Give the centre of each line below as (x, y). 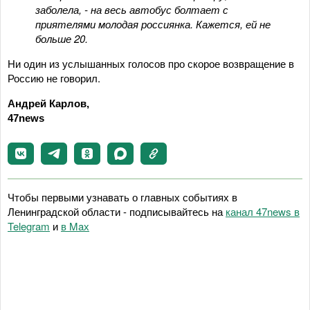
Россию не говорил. (54, 77)
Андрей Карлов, (48, 103)
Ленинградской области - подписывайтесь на (117, 211)
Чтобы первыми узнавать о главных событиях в (122, 197)
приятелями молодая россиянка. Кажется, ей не (153, 24)
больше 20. (62, 38)
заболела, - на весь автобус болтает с (132, 9)
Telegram (29, 226)
